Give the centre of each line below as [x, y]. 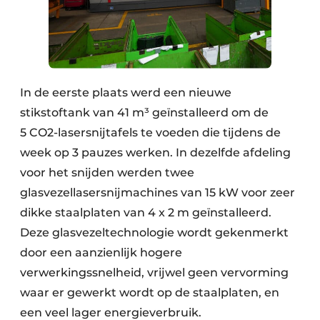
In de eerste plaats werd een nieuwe [126, 92]
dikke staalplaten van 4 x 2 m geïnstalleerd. [146, 212]
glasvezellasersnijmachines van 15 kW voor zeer [157, 192]
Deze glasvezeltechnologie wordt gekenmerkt [154, 232]
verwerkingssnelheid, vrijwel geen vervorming [154, 272]
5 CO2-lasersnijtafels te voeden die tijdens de [150, 132]
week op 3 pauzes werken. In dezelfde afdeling [155, 152]
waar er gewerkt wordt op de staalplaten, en [150, 292]
